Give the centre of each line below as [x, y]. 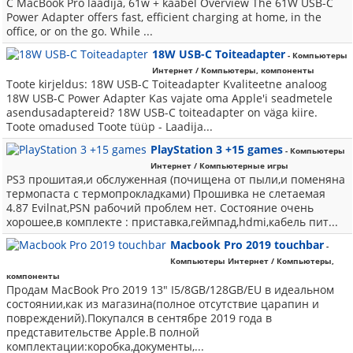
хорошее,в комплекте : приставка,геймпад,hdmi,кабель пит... [172, 222]
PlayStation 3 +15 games [217, 149]
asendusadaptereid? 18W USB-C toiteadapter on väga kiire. [162, 112]
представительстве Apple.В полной [103, 332]
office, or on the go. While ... [80, 31]
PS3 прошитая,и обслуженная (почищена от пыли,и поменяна [176, 179]
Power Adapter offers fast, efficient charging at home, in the [164, 17]
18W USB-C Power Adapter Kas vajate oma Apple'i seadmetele [169, 98]
